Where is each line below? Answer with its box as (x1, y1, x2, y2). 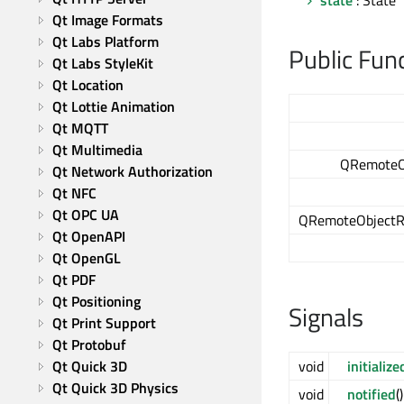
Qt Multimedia (52, 139, 142, 161)
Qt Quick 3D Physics (52, 377, 179, 399)
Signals (289, 298, 363, 337)
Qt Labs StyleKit (52, 52, 153, 74)
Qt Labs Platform (52, 31, 159, 52)
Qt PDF (52, 269, 96, 290)
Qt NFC (52, 182, 96, 204)
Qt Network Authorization (52, 161, 213, 182)
